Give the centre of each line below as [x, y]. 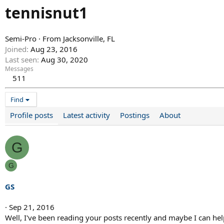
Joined [16, 49]
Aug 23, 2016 [54, 49]
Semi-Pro [21, 39]
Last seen [21, 60]
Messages [19, 69]
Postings [135, 115]
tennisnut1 [46, 13]
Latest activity [86, 115]
